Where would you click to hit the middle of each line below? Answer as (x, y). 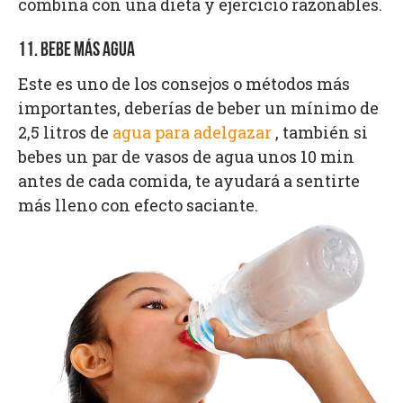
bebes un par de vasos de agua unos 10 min (186, 156)
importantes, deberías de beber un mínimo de (198, 107)
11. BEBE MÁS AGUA (76, 50)
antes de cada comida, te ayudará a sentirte (189, 180)
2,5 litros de (65, 132)
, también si (320, 132)
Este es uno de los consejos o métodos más (184, 83)
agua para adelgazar (192, 132)
